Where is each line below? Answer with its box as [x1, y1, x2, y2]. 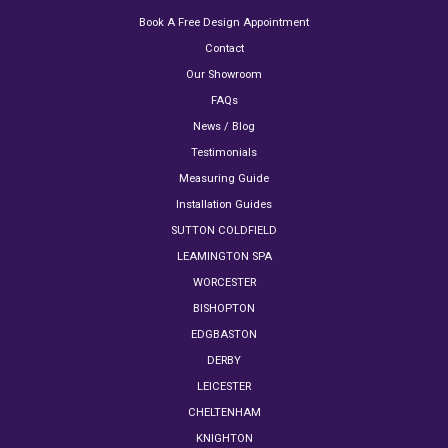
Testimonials [191, 146, 257, 160]
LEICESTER [197, 380, 251, 394]
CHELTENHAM [187, 406, 261, 420]
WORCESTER [192, 276, 256, 290]
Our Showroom [186, 68, 262, 82]
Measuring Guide [179, 172, 269, 186]
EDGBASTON [191, 328, 257, 342]
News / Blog [193, 120, 255, 134]
